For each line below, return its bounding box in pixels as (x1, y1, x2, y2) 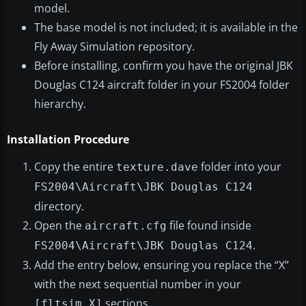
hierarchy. (34, 96, 86, 112)
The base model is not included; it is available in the (34, 20, 298, 36)
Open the (34, 218, 85, 234)
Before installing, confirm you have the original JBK (34, 58, 293, 74)
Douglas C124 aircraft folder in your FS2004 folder (34, 77, 290, 93)
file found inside (167, 218, 251, 234)
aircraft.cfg (85, 219, 167, 233)
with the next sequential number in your (34, 277, 241, 292)
